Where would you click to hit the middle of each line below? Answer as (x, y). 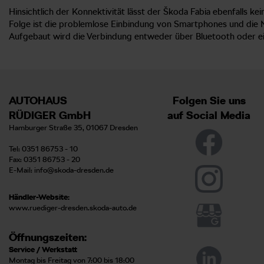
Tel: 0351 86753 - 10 (43, 148)
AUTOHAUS (38, 100)
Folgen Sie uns (209, 100)
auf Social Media (209, 115)
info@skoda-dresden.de (74, 170)
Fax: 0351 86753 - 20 (44, 159)
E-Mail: (22, 170)
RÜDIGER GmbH (50, 115)
